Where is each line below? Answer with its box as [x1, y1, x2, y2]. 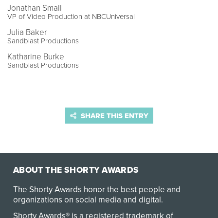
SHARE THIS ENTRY [78, 111, 148, 120]
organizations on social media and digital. [13, 195, 163, 205]
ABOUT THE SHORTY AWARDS [13, 165, 139, 176]
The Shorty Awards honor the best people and [13, 184, 181, 195]
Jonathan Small [7, 2, 62, 13]
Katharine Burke [7, 51, 64, 62]
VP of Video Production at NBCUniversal [7, 12, 135, 21]
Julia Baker [7, 27, 47, 37]
